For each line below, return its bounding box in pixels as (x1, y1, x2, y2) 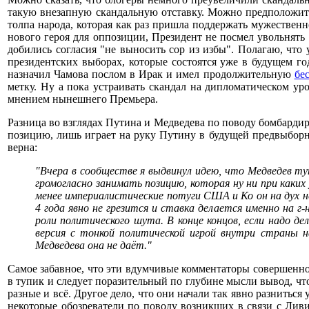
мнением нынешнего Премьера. (8, 93, 158, 105)
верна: (8, 141, 37, 153)
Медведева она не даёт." (35, 239, 152, 251)
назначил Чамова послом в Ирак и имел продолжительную (8, 68, 295, 80)
